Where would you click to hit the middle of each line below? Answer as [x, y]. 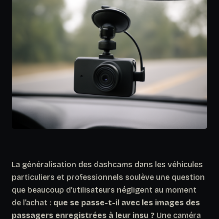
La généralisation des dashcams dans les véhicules [107, 164]
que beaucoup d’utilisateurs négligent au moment [104, 190]
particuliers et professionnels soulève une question [108, 177]
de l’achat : [33, 202]
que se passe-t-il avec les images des [127, 202]
